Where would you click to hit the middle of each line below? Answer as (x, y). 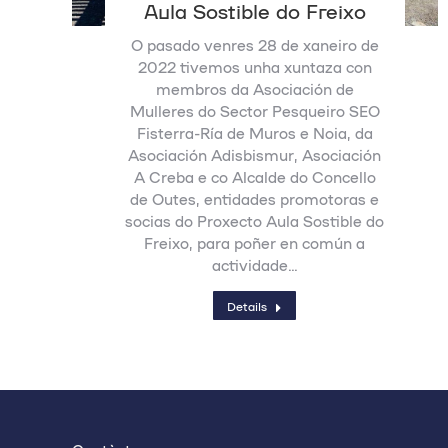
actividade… (254, 264)
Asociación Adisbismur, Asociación (255, 154)
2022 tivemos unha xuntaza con (254, 66)
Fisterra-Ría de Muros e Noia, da (254, 132)
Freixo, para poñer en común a (255, 242)
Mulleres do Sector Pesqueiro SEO (254, 110)
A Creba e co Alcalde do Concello (254, 176)
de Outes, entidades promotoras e (255, 198)
